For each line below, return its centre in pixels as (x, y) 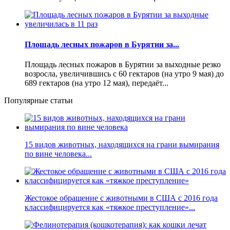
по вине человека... (58, 154)
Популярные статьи (39, 100)
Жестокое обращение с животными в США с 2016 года (121, 198)
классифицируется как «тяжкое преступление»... (110, 207)
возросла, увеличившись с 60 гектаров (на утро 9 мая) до (124, 73)
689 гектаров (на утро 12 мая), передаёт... (97, 83)
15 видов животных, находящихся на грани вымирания (122, 144)
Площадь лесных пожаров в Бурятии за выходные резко (123, 64)
